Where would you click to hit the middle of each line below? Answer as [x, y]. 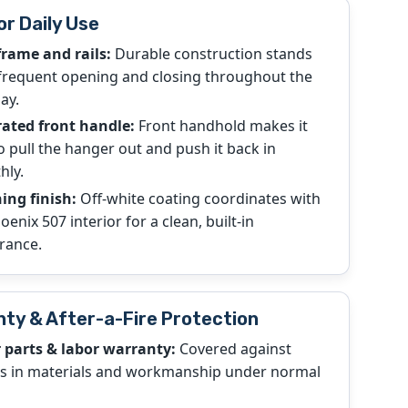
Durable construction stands [211, 54]
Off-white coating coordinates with [198, 198]
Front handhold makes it [221, 126]
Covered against [233, 349]
